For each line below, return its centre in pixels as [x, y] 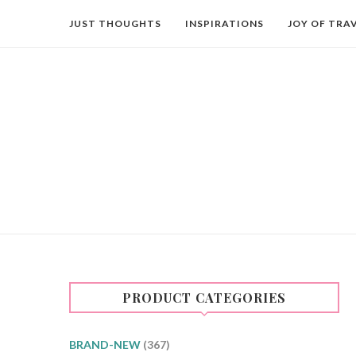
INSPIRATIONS [224, 23]
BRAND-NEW [105, 344]
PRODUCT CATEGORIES [204, 297]
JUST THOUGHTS [115, 23]
